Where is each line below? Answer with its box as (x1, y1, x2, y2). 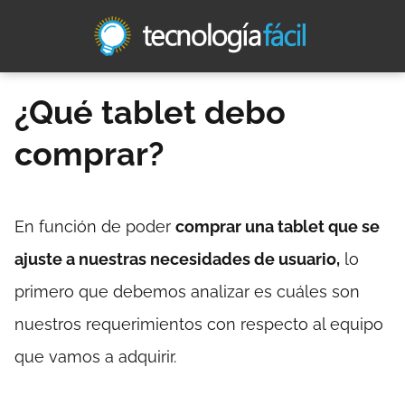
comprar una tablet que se (175, 217, 380, 236)
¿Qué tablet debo (14, 93, 286, 131)
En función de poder (14, 217, 175, 236)
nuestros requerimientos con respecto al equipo (14, 315, 383, 334)
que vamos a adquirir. (14, 347, 176, 366)
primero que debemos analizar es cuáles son (14, 282, 360, 301)
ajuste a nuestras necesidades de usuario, (14, 250, 340, 268)
